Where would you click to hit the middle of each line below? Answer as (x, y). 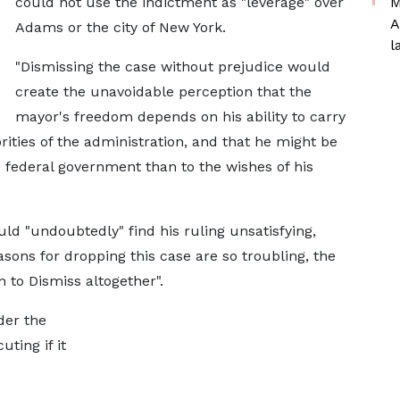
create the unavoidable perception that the (163, 92)
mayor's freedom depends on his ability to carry (180, 117)
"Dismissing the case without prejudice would (172, 67)
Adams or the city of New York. (120, 27)
